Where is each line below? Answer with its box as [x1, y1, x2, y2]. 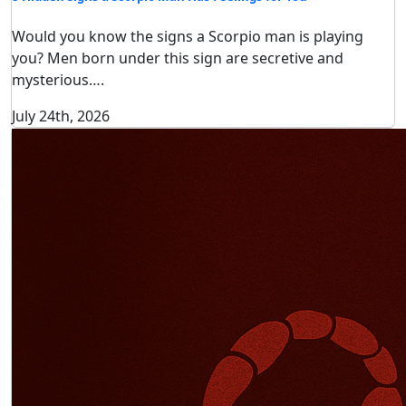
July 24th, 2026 [12, 105, 110, 126]
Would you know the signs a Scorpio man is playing [12, 25, 363, 46]
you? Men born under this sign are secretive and [12, 47, 343, 68]
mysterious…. [12, 69, 104, 90]
